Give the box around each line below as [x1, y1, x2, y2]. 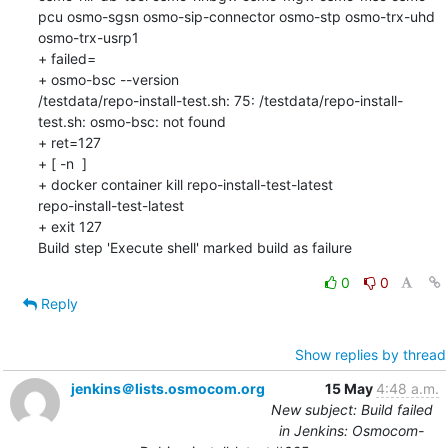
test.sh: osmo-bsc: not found [37, 112, 226, 130]
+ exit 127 [37, 217, 102, 235]
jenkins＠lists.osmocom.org [70, 379, 265, 397]
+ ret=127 [37, 133, 101, 151]
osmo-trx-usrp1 [37, 28, 139, 46]
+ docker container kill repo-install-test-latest [37, 175, 333, 193]
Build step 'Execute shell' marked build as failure [37, 238, 352, 256]
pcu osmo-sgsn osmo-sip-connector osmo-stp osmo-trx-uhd [37, 7, 435, 25]
